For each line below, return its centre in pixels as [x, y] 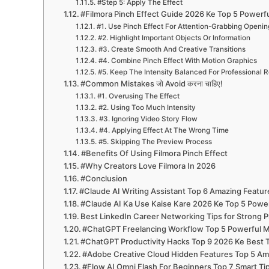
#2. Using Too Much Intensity [147, 108]
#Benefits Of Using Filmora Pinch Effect [155, 153]
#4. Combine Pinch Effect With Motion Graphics [177, 61]
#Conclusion [104, 179]
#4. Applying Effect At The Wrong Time [164, 131]
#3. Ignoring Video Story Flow [148, 119]
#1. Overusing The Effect [138, 96]
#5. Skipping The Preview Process [155, 142]
